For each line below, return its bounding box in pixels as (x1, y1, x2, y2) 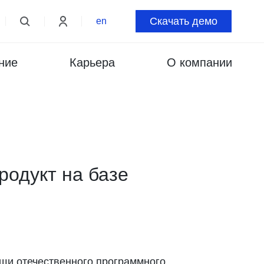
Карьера (70, 56, 115, 69)
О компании (167, 56, 233, 69)
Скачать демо (150, 15, 218, 27)
